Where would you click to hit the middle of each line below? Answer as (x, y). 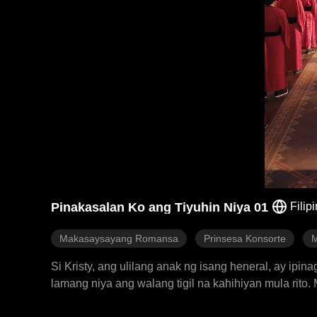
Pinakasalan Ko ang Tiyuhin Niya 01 (160, 207)
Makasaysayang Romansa (119, 238)
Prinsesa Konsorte (245, 238)
